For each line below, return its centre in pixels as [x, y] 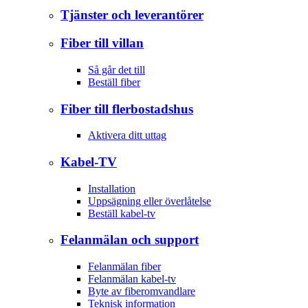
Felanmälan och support [130, 240]
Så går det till [117, 69]
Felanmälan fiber [124, 267]
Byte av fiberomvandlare [142, 291]
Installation [112, 188]
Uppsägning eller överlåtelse [150, 201]
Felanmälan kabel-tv [132, 279]
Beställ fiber [114, 82]
